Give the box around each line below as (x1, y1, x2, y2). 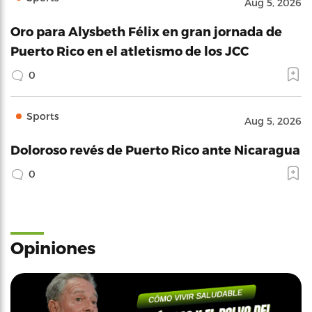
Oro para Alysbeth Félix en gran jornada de (10, 23, 282, 38)
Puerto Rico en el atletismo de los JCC (10, 42, 249, 58)
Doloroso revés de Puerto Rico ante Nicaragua (10, 141, 300, 157)
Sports (26, 109, 59, 122)
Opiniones (10, 237, 95, 258)
